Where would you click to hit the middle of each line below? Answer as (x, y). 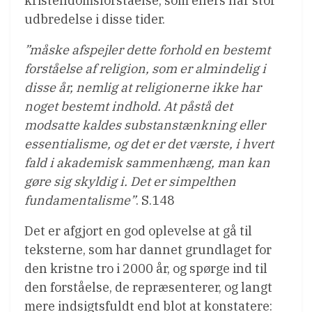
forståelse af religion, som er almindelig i (145, 68)
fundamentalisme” (80, 200)
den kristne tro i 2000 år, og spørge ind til (146, 268)
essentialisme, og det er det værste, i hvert (149, 143)
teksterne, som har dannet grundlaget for (148, 249)
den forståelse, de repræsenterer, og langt (148, 287)
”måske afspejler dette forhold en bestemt (147, 49)
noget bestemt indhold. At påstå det (128, 106)
